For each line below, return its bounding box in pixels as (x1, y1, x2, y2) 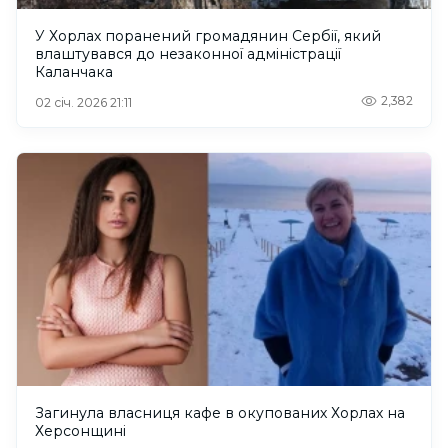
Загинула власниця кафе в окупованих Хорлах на (35, 404, 405, 423)
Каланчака (35, 63, 113, 82)
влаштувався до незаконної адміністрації (35, 45, 341, 64)
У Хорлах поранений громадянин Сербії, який (35, 27, 381, 46)
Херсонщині (35, 422, 126, 441)
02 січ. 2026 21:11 (35, 95, 132, 111)
